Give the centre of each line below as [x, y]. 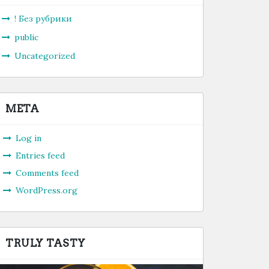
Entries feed [40, 156]
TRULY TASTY [46, 243]
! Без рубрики [43, 19]
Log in [29, 138]
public [26, 37]
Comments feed [47, 173]
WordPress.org [47, 190]
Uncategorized [45, 56]
